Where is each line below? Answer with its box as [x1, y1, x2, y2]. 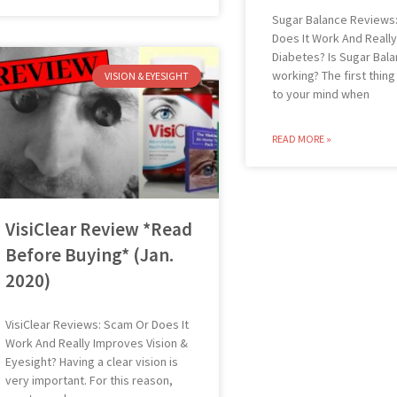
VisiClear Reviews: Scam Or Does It [4, 315, 189, 332]
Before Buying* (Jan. [4, 242, 174, 267]
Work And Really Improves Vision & [4, 334, 188, 351]
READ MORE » [272, 132, 332, 145]
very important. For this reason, [4, 371, 173, 388]
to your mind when [272, 86, 370, 102]
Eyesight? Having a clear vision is [4, 353, 178, 370]
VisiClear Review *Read [4, 216, 192, 241]
